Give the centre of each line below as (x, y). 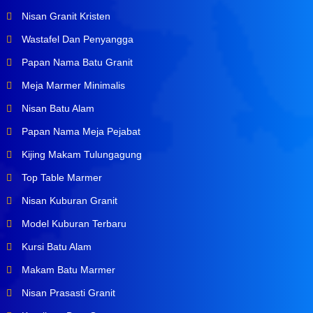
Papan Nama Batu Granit (75, 63)
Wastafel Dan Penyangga (76, 39)
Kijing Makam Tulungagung (80, 155)
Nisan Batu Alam (56, 109)
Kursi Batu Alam (55, 247)
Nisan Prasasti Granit (67, 293)
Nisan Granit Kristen (64, 16)
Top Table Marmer (60, 178)
